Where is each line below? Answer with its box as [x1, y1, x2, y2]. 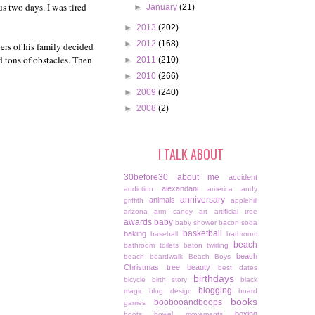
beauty [187, 263, 210, 272]
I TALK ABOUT [157, 145, 224, 164]
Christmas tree [124, 263, 180, 272]
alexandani [162, 184, 199, 193]
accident [229, 173, 258, 182]
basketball [182, 229, 222, 239]
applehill [231, 196, 258, 205]
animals [148, 195, 175, 205]
